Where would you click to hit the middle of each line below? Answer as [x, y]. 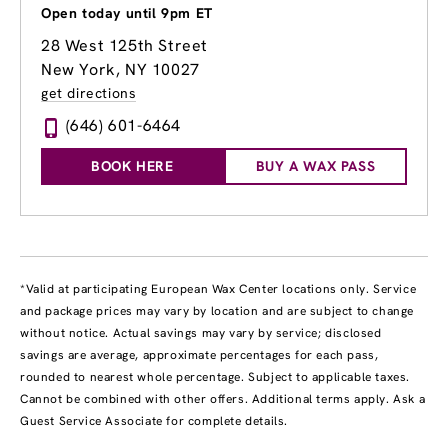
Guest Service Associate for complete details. [154, 421]
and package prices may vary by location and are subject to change [217, 311]
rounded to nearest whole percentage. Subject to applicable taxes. [215, 377]
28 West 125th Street [124, 46]
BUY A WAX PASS [315, 166]
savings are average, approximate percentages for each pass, [199, 355]
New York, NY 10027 [120, 70]
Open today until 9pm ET [127, 13]
